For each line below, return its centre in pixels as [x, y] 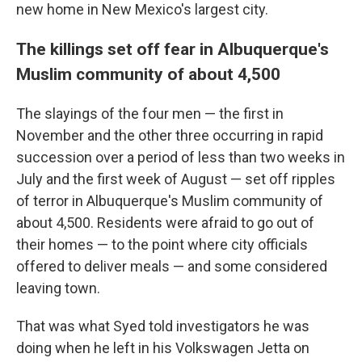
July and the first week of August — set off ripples [176, 179]
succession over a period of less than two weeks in [181, 158]
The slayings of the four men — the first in [150, 114]
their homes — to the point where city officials [162, 245]
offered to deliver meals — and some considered [172, 267]
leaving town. [58, 288]
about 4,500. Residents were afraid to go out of [165, 223]
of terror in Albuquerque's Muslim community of [170, 201]
